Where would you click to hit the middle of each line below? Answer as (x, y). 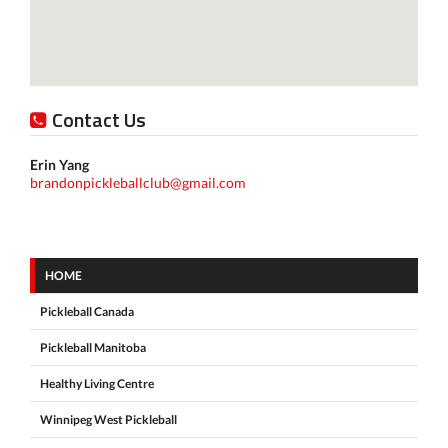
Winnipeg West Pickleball (108, 419)
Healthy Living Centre (97, 383)
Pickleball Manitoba (93, 347)
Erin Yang (59, 164)
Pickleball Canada (87, 311)
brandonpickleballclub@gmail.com (138, 182)
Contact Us (99, 119)
